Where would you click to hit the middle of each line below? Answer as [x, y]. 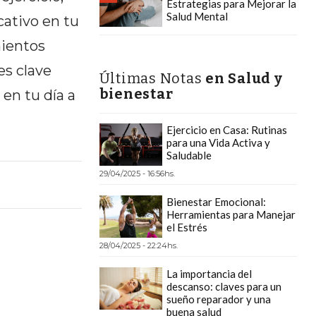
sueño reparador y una [218, 299]
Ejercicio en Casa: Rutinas [226, 130]
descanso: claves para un [224, 287]
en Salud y [244, 79]
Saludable [189, 156]
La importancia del [209, 274]
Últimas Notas [152, 79]
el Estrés [187, 227]
